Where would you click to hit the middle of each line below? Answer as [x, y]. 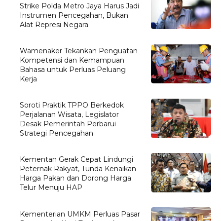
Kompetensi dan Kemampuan [72, 60]
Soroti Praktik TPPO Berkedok [72, 105]
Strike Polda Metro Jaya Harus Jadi [80, 6]
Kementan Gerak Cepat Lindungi [77, 160]
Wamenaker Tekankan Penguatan [79, 51]
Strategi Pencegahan [57, 133]
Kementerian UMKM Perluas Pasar [80, 214]
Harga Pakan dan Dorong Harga [76, 178]
